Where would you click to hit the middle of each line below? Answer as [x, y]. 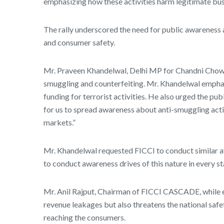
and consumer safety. [79, 42]
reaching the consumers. [84, 217]
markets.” [59, 122]
